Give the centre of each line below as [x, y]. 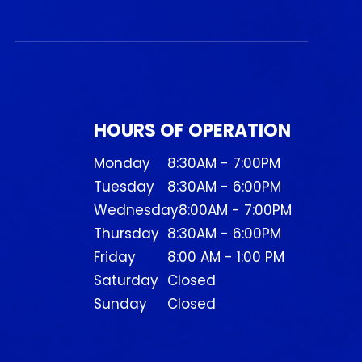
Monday [122, 163]
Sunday [120, 303]
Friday [114, 257]
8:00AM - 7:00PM [235, 210]
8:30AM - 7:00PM [224, 163]
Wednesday [136, 210]
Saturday [126, 280]
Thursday [126, 233]
